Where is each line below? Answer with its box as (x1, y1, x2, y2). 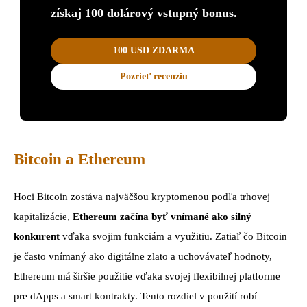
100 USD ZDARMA (112, 45, 195, 56)
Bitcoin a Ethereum (14, 150, 145, 168)
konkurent (14, 230, 60, 242)
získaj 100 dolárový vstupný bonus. (51, 6, 237, 21)
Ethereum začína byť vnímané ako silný (73, 210, 251, 222)
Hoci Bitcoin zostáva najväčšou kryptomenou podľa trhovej (14, 191, 270, 202)
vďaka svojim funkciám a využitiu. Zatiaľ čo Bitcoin (60, 230, 287, 242)
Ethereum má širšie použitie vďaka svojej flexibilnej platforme (14, 270, 280, 282)
